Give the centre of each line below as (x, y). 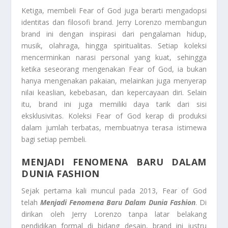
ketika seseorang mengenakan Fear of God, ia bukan (114, 69)
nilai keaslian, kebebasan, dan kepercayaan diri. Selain (114, 93)
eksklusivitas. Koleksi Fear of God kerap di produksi (114, 116)
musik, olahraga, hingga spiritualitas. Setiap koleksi (114, 46)
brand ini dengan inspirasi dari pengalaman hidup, (114, 34)
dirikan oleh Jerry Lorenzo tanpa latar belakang (114, 214)
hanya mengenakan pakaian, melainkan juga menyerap (114, 81)
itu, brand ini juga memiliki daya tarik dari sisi (114, 104)
